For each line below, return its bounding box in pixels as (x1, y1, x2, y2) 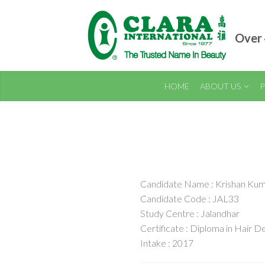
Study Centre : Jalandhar (140, 208, 240, 219)
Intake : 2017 (140, 237, 193, 248)
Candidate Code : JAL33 (140, 193, 239, 204)
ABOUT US (199, 81, 241, 91)
